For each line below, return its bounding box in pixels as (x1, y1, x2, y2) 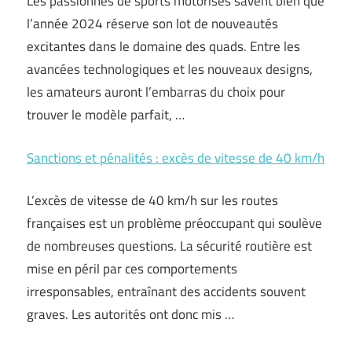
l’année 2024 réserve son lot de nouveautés (27, 13, 278, 34)
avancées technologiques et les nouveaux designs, (27, 59, 313, 79)
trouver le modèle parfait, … (27, 104, 185, 125)
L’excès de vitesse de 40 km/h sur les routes (27, 190, 278, 211)
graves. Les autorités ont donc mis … (27, 304, 234, 324)
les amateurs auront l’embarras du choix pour (27, 82, 285, 102)
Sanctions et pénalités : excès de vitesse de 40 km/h (27, 147, 324, 168)
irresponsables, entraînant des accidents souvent (27, 281, 306, 302)
